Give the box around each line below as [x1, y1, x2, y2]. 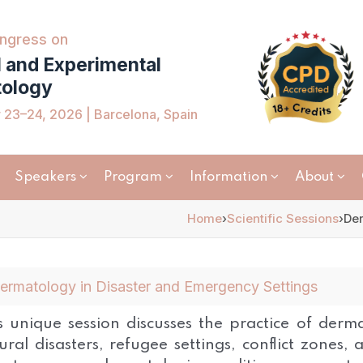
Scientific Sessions [227, 211, 339, 226]
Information [190, 170, 267, 184]
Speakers [15, 170, 76, 184]
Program [104, 170, 162, 184]
